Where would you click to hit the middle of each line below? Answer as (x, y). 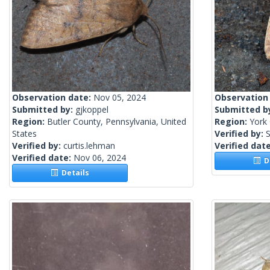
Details (74, 173)
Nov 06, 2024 (100, 158)
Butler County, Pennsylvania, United (117, 122)
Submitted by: (44, 110)
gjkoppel (92, 110)
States (24, 134)
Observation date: (53, 98)
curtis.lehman (89, 146)
